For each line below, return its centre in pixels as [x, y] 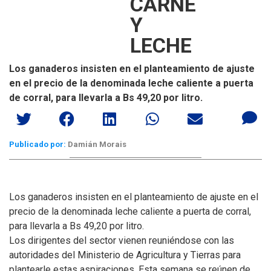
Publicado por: [38, 144]
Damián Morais [96, 144]
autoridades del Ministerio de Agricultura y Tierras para [125, 255]
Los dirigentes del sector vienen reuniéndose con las [122, 240]
